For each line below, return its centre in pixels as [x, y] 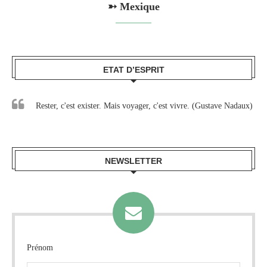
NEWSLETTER [133, 161]
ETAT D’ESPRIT [133, 70]
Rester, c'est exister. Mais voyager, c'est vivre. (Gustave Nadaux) [144, 106]
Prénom [40, 248]
